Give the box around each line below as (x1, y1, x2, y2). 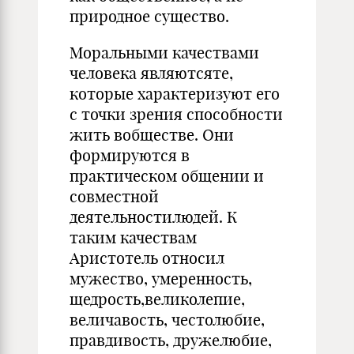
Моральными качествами (70, 43, 259, 62)
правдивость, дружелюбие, (70, 330, 272, 350)
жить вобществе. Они (70, 125, 234, 145)
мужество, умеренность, (70, 269, 252, 288)
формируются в (70, 145, 190, 165)
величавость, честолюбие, (70, 310, 265, 330)
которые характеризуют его (70, 84, 280, 104)
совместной (70, 186, 159, 206)
